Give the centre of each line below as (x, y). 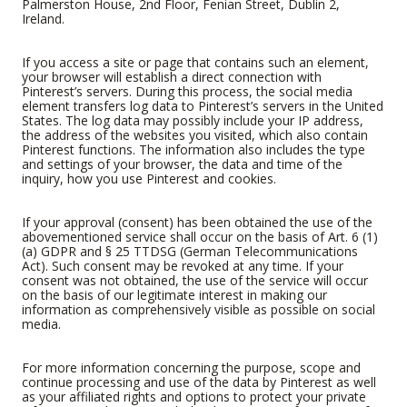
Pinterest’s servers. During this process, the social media (187, 91)
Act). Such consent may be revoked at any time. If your (183, 265)
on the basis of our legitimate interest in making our (174, 294)
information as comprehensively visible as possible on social (199, 309)
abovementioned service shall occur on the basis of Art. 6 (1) (200, 236)
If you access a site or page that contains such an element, (195, 62)
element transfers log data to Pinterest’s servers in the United (203, 105)
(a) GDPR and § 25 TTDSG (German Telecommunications (190, 251)
